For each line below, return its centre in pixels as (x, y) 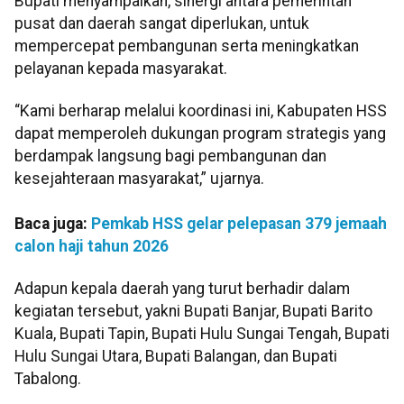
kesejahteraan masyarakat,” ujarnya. (139, 179)
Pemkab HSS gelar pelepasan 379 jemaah (239, 224)
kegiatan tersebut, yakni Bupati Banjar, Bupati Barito (193, 312)
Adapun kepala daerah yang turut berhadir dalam (182, 289)
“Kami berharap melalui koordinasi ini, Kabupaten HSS (201, 111)
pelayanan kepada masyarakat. (121, 68)
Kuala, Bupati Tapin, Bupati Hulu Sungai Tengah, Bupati (202, 334)
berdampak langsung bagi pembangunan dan (170, 156)
